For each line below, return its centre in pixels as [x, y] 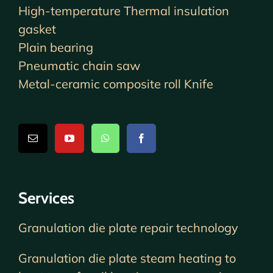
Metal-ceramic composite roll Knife [116, 83]
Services [46, 198]
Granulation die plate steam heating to [127, 258]
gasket [37, 29]
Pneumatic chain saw [79, 65]
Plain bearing [56, 47]
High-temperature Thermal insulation [124, 10]
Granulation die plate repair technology [128, 227]
